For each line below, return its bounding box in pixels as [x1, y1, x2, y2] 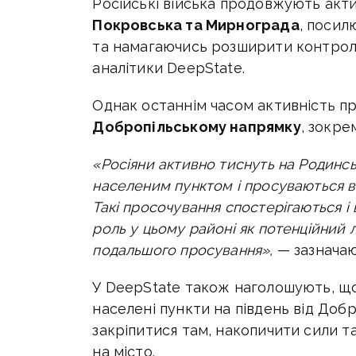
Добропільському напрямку [92, 118, 301, 136]
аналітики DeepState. [92, 60, 245, 77]
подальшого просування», [92, 242, 277, 259]
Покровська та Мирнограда [92, 17, 300, 34]
